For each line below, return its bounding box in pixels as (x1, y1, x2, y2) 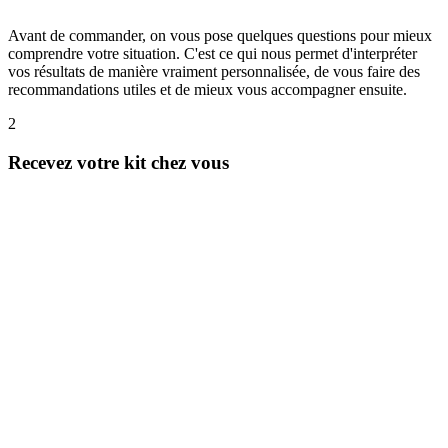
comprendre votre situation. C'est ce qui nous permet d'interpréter (8, 44, 417, 62)
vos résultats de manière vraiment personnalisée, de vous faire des (8, 62, 420, 80)
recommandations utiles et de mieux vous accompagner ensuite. (8, 80, 407, 98)
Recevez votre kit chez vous (8, 151, 229, 173)
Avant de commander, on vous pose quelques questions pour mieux (8, 26, 432, 44)
